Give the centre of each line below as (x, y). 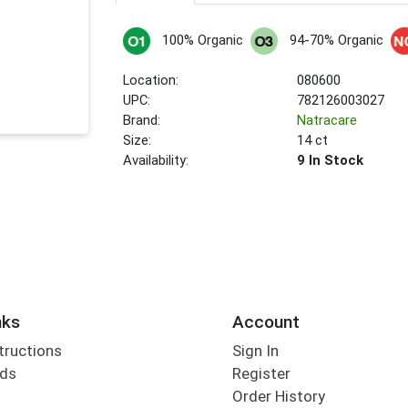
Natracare (327, 121)
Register (261, 374)
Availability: (156, 161)
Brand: (142, 121)
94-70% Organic (336, 41)
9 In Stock (331, 161)
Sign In (255, 351)
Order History (278, 397)
